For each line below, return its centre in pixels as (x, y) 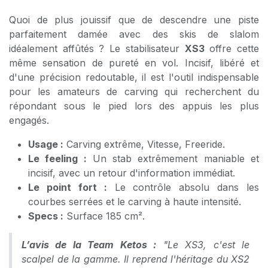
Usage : (46, 144)
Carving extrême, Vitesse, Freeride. (144, 144)
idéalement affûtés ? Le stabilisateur (97, 48)
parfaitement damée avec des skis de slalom (134, 34)
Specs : (46, 216)
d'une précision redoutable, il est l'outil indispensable (134, 77)
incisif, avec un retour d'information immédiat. (132, 173)
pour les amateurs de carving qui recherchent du (134, 91)
